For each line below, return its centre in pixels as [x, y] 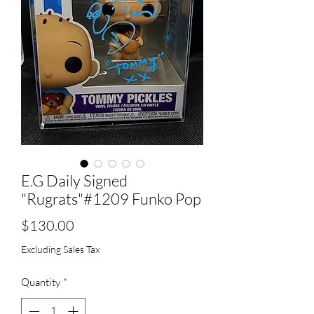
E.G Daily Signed [74, 180]
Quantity [41, 282]
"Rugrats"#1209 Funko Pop [111, 198]
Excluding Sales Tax [60, 249]
